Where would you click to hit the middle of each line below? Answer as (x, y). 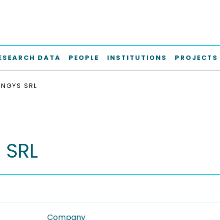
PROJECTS (196, 58)
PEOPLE (84, 58)
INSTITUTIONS (137, 58)
